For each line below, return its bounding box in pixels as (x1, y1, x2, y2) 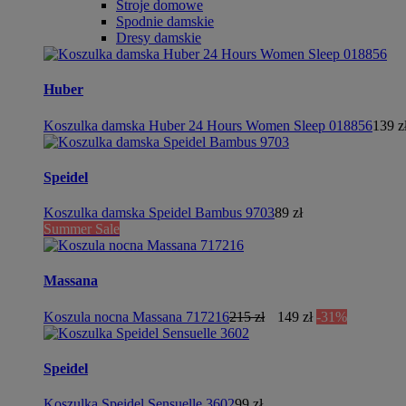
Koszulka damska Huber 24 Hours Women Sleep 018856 (43, 117, 372, 133)
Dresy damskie (116, 30, 201, 45)
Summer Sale (43, 221, 120, 237)
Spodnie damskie (116, 14, 214, 29)
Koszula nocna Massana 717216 (43, 308, 229, 324)
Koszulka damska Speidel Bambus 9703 (43, 205, 275, 221)
